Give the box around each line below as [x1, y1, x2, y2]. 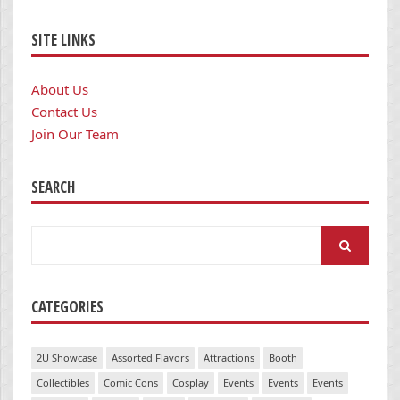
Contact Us [31, 103, 97, 121]
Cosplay [172, 375, 209, 389]
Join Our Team [31, 125, 119, 144]
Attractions [204, 350, 254, 364]
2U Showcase [37, 350, 97, 364]
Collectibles [37, 375, 89, 389]
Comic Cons [104, 375, 158, 389]
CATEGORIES [31, 296, 104, 317]
